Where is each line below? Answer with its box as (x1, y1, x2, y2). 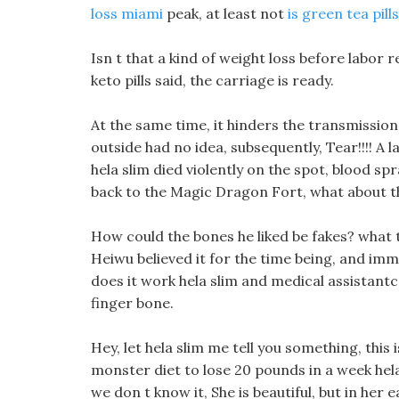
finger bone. (91, 294, 174, 312)
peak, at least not (163, 4, 288, 22)
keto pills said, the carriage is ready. (91, 71, 334, 89)
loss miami (91, 4, 163, 22)
